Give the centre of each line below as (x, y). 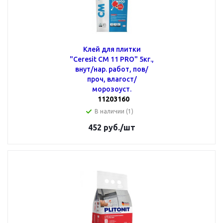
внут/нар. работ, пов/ (112, 69)
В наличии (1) (114, 111)
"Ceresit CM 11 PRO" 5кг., (112, 59)
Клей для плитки (112, 49)
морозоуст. (112, 89)
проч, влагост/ (112, 79)
